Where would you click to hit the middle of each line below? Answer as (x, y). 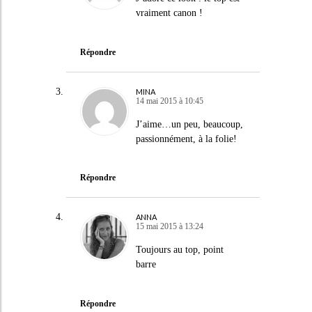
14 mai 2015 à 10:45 (169, 101)
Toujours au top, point (179, 250)
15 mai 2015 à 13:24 (169, 226)
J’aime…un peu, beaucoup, (189, 124)
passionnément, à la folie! (186, 139)
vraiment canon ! (169, 13)
